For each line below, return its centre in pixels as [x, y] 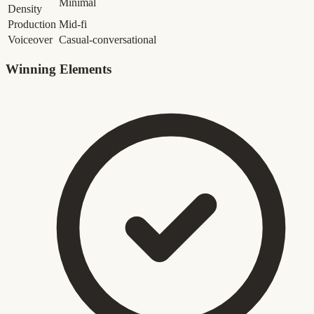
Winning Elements [59, 69]
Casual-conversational [108, 40]
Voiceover [30, 40]
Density [25, 9]
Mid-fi [73, 25]
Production [32, 25]
